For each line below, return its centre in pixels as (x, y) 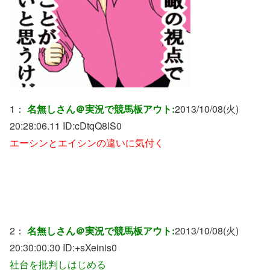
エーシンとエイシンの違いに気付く (87, 143)
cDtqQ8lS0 (98, 126)
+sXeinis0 (96, 248)
